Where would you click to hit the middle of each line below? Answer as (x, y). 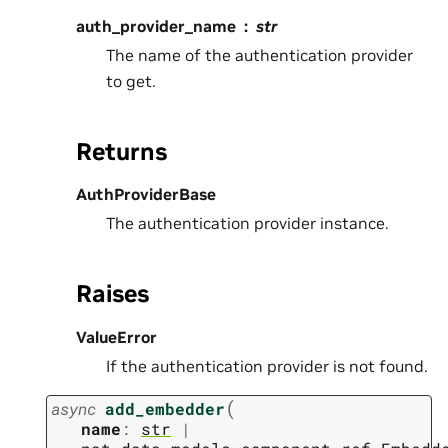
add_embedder (165, 408)
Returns (121, 151)
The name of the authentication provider (259, 54)
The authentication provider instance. (247, 223)
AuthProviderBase (146, 194)
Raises (112, 294)
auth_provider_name (156, 25)
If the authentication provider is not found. (267, 366)
